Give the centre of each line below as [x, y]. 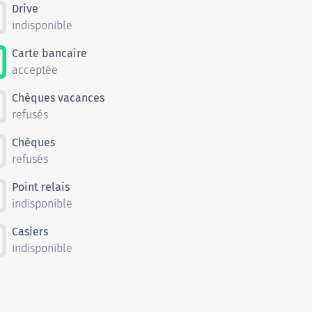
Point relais [41, 187]
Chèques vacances [58, 98]
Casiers [30, 232]
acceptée [35, 70]
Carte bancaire [49, 54]
